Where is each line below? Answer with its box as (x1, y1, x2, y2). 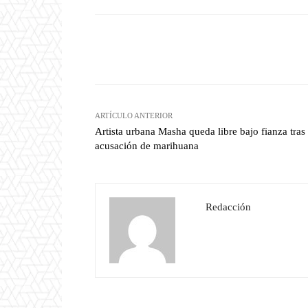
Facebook (210, 44, 247, 55)
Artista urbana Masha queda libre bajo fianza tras (95, 126, 305, 137)
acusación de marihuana (95, 140, 199, 152)
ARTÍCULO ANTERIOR (95, 111, 173, 120)
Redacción (206, 201, 251, 213)
